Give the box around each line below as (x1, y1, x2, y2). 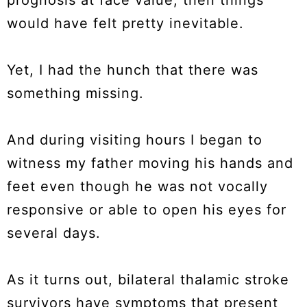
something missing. (7, 85, 149, 102)
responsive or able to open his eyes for (7, 201, 286, 219)
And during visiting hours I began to (7, 132, 262, 149)
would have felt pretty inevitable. (7, 15, 249, 32)
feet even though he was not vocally (7, 178, 268, 195)
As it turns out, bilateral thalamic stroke (7, 271, 289, 288)
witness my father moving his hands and (7, 155, 293, 172)
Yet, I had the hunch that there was (7, 62, 258, 79)
